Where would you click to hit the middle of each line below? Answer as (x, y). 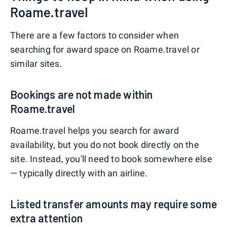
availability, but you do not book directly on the (105, 145)
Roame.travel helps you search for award (94, 131)
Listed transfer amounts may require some (114, 204)
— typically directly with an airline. (79, 173)
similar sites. (36, 64)
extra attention (46, 218)
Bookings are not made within (82, 94)
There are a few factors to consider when (95, 35)
